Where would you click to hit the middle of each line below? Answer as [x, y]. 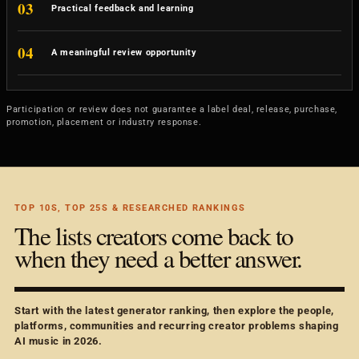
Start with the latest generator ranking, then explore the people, [174, 311]
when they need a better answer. [158, 258]
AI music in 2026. [58, 341]
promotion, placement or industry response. [104, 122]
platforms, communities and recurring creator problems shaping [176, 326]
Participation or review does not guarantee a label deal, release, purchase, [172, 109]
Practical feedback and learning [123, 8]
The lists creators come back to [153, 235]
